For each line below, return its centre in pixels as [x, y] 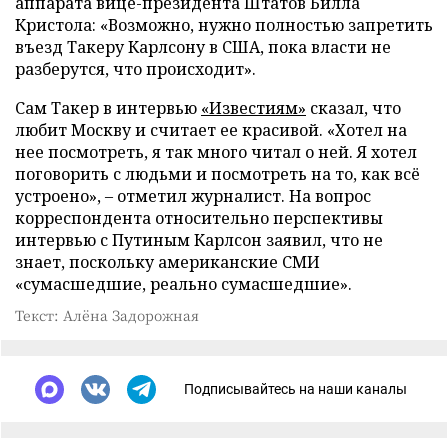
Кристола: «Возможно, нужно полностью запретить [224, 24]
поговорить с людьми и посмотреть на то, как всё [217, 173]
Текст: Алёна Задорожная [107, 314]
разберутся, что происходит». [135, 68]
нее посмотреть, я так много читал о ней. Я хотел [216, 151]
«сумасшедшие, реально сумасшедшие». [183, 283]
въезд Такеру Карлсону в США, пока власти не [203, 46]
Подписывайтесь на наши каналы [295, 389]
